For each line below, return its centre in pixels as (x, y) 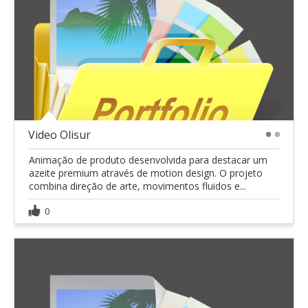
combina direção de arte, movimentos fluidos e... (137, 186)
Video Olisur (59, 135)
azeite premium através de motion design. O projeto (146, 173)
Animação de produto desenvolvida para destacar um (148, 160)
